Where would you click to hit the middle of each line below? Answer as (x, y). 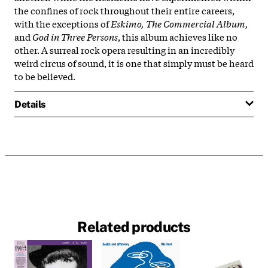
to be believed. (46, 76)
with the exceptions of (63, 23)
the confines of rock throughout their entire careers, (124, 10)
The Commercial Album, (197, 23)
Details (30, 104)
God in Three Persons (75, 36)
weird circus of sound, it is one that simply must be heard (134, 63)
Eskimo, (127, 23)
